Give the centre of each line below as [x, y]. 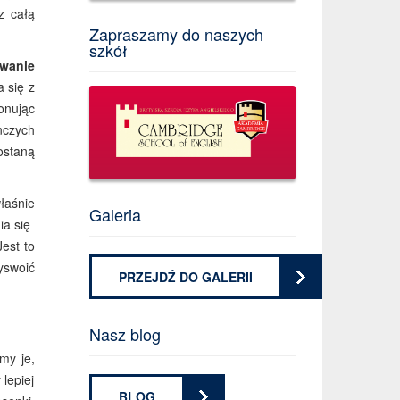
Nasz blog [125, 334]
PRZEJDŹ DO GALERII [185, 277]
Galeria [115, 215]
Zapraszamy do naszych [176, 34]
